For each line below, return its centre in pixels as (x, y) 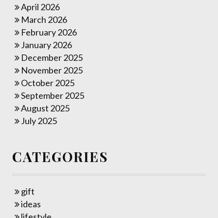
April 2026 (40, 7)
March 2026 (44, 19)
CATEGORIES (60, 156)
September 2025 (53, 95)
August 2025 (45, 108)
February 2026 (49, 32)
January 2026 (46, 45)
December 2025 (52, 57)
